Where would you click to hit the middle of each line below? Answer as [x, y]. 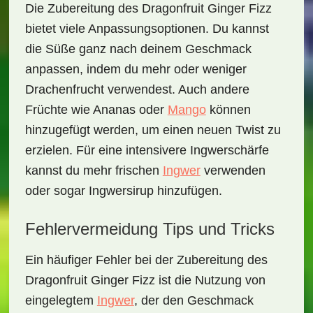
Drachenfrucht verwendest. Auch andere [137, 89]
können [228, 110]
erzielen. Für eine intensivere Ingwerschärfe [147, 150]
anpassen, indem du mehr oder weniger [136, 69]
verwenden [233, 170]
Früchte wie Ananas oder [96, 110]
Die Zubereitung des [83, 8]
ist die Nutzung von [210, 280]
